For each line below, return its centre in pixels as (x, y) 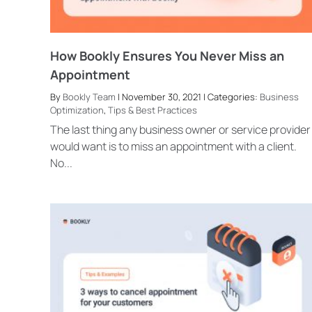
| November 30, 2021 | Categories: (187, 96)
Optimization (77, 110)
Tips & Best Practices (152, 110)
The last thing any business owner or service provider (180, 130)
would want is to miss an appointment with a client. (173, 147)
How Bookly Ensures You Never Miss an (167, 55)
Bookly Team (89, 96)
